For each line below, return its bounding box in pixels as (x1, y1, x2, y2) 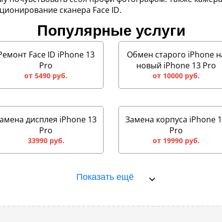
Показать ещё (76, 172, 134, 182)
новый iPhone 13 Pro (136, 60, 216, 71)
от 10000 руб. (152, 71, 200, 80)
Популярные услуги (37, 22, 185, 39)
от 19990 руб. (152, 136, 200, 145)
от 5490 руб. (24, 71, 68, 80)
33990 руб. (27, 136, 64, 145)
